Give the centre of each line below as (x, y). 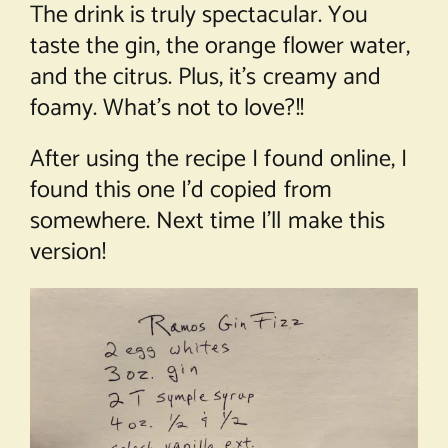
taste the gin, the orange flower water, (219, 47)
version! (68, 253)
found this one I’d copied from (180, 191)
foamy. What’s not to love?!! (166, 109)
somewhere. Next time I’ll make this (207, 222)
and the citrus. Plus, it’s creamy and (205, 78)
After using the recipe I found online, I (218, 160)
